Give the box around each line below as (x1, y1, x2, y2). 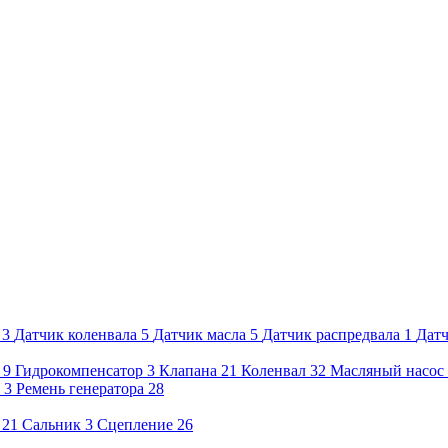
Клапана (159, 361, 217, 379)
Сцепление (97, 415, 173, 433)
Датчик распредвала (262, 325, 400, 343)
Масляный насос (330, 361, 444, 379)
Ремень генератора (16, 379, 144, 397)
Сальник (22, 415, 81, 433)
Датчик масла (153, 325, 246, 343)
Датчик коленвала (14, 325, 137, 343)
